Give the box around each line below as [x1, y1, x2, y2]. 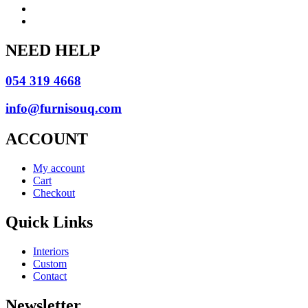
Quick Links [5, 213, 93, 232]
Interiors [33, 245, 69, 258]
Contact [33, 270, 67, 283]
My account [33, 162, 85, 175]
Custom [33, 258, 67, 270]
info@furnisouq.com [5, 101, 122, 116]
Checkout [33, 187, 75, 199]
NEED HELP [5, 41, 100, 59]
